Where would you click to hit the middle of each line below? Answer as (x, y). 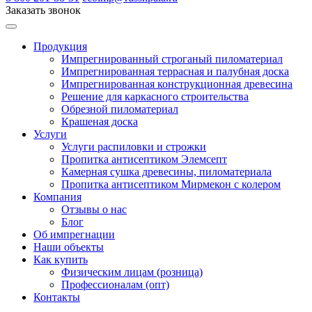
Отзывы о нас (94, 209)
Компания (57, 197)
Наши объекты (69, 247)
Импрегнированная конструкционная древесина (177, 84)
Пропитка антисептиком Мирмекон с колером (171, 184)
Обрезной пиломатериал (120, 109)
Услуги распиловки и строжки (134, 147)
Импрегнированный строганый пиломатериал (172, 59)
